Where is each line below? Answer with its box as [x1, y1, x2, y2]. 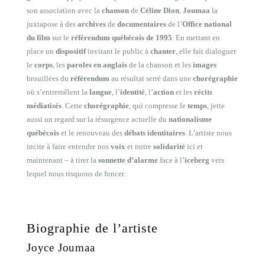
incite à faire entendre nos [27, 141, 111, 151]
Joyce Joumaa [27, 241, 95, 254]
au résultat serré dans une [109, 73, 193, 83]
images [193, 60, 216, 69]
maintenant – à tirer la [27, 155, 98, 164]
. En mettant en [172, 33, 220, 42]
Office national [182, 19, 232, 28]
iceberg [185, 155, 209, 164]
